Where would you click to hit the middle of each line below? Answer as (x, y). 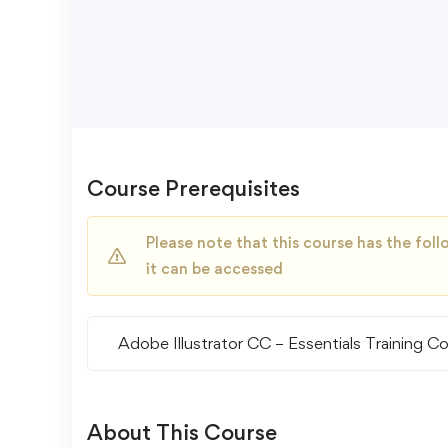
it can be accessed (214, 268)
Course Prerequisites (193, 188)
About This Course (182, 432)
